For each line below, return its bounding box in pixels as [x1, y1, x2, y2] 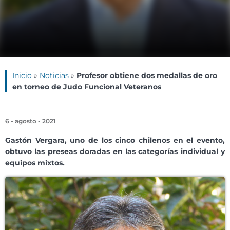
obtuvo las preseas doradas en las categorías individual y [5, 147, 225, 157]
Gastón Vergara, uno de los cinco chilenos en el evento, [5, 136, 225, 145]
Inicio [12, 71, 32, 81]
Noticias [40, 71, 69, 81]
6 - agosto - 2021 [5, 117, 56, 125]
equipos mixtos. [5, 158, 65, 168]
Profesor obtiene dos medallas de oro [76, 71, 217, 81]
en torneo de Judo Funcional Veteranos [12, 82, 161, 92]
